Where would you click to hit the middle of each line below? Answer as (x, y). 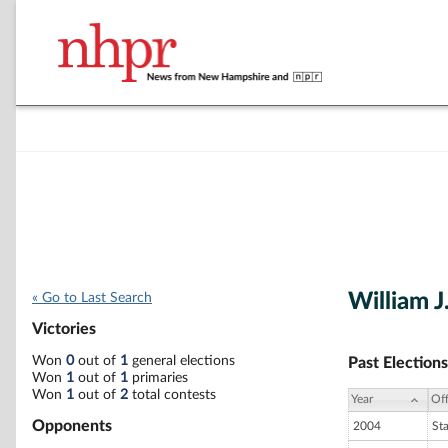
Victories (64, 329)
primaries (158, 377)
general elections (181, 360)
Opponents (72, 425)
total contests (172, 394)
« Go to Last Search (92, 298)
